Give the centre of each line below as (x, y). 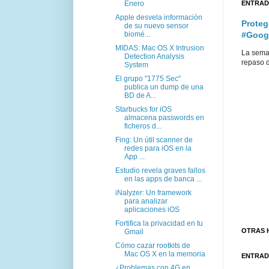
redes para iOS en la (158, 148)
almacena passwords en (164, 117)
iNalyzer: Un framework (153, 192)
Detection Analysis (154, 56)
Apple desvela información (159, 17)
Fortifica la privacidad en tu (159, 223)
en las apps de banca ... (163, 179)
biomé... (137, 34)
